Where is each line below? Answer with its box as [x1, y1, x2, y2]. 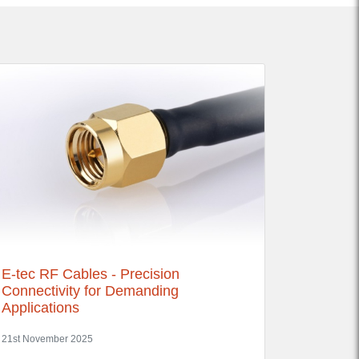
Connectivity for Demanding [2, 283, 179, 300]
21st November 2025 [2, 334, 93, 345]
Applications [2, 300, 79, 317]
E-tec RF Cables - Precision [2, 266, 179, 283]
